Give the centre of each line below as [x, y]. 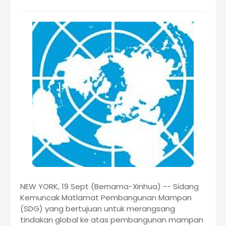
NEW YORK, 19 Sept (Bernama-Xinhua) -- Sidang [109, 187]
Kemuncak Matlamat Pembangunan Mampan [106, 198]
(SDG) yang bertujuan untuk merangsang [98, 209]
